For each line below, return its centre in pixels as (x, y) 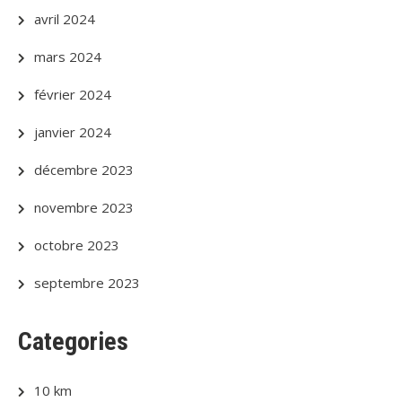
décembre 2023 (84, 170)
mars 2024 (68, 57)
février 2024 (73, 94)
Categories (73, 341)
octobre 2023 (77, 245)
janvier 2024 (73, 132)
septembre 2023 (87, 283)
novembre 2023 (84, 207)
